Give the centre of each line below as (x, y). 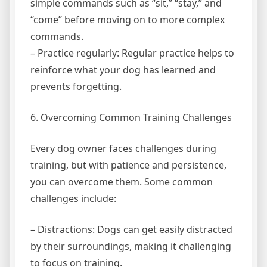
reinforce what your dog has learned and (123, 69)
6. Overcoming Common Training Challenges (131, 117)
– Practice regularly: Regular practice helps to (132, 53)
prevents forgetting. (76, 86)
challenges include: (73, 198)
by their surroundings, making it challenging (131, 246)
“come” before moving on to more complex (128, 19)
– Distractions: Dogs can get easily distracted (131, 229)
